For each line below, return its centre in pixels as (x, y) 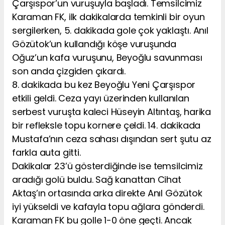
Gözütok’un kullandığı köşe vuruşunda (94, 44)
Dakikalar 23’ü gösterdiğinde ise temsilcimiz (107, 166)
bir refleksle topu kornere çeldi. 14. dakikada (106, 125)
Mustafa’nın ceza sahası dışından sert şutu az (112, 139)
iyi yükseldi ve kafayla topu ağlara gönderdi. (108, 206)
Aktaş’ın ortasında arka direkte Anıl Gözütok (107, 193)
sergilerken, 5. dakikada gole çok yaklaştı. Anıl (110, 30)
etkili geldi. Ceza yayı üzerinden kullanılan (101, 98)
